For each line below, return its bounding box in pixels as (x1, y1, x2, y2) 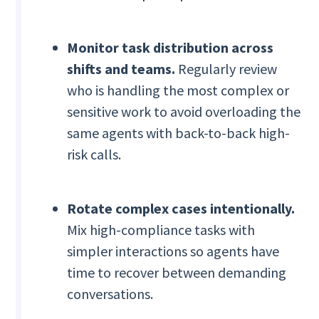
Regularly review (175, 60, 278, 78)
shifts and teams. (67, 60, 176, 78)
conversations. (67, 285, 154, 303)
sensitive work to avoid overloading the (67, 103, 301, 121)
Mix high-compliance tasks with (67, 221, 256, 239)
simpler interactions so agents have (67, 242, 280, 261)
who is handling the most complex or (67, 81, 290, 100)
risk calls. (67, 145, 122, 164)
